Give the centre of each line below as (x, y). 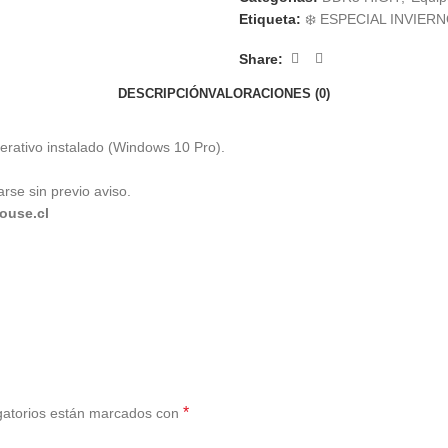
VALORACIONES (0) (269, 93)
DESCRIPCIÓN (163, 93)
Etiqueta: (270, 19)
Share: (261, 58)
